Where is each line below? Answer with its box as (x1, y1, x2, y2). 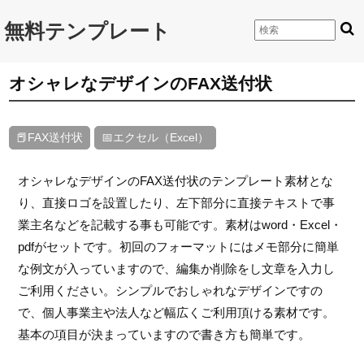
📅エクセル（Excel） (102, 131, 210, 144)
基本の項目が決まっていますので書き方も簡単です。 (17, 327, 310, 341)
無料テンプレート (4, 20, 171, 42)
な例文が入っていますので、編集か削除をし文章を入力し (17, 262, 335, 275)
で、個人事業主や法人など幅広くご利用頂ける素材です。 (17, 305, 335, 319)
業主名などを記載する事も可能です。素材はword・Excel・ (17, 218, 342, 232)
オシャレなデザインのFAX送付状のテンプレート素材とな (17, 174, 333, 188)
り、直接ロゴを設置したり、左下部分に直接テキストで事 (17, 196, 335, 210)
